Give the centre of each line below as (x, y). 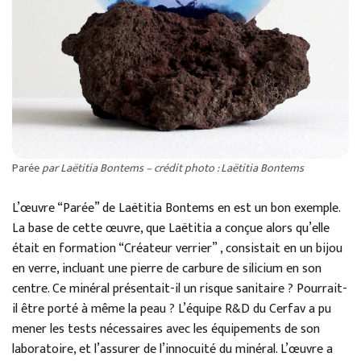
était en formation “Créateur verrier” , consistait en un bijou (177, 249)
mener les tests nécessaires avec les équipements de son (166, 330)
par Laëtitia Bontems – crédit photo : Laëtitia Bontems (173, 169)
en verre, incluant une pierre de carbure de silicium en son (167, 269)
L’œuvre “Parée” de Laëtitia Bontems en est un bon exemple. (176, 209)
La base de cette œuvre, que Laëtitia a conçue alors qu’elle (171, 229)
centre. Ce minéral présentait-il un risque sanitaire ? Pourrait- (180, 289)
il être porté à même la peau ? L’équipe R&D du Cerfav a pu (172, 309)
